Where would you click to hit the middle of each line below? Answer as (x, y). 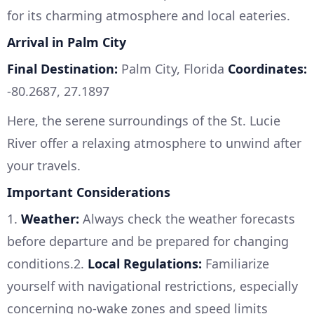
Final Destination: (62, 68)
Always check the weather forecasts (187, 218)
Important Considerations (89, 192)
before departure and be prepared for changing (148, 241)
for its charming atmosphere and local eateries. (149, 15)
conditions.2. (47, 263)
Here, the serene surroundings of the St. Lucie (144, 120)
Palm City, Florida (173, 68)
